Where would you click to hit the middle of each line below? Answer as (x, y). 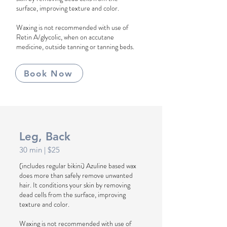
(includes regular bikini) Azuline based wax (78, 166)
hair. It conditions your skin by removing (75, 185)
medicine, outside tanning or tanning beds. (75, 47)
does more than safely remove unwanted (76, 175)
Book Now (48, 73)
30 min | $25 (40, 150)
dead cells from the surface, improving (72, 195)
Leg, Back (45, 137)
